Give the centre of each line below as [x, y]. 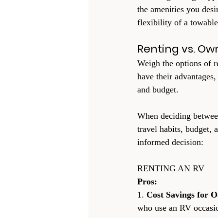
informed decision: [170, 142]
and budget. [158, 90]
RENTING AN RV [171, 168]
